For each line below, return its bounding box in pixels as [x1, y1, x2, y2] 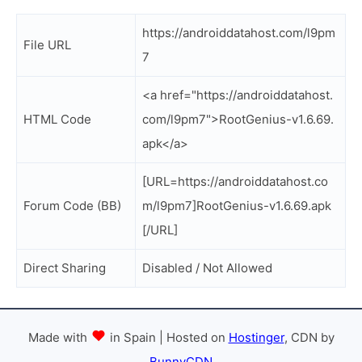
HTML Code [23, 112, 91, 127]
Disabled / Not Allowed [142, 260, 272, 276]
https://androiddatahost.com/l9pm [142, 25, 335, 40]
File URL [23, 37, 71, 53]
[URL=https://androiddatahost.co [142, 174, 328, 189]
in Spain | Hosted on [106, 330, 229, 345]
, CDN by [284, 330, 335, 345]
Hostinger [228, 330, 284, 345]
